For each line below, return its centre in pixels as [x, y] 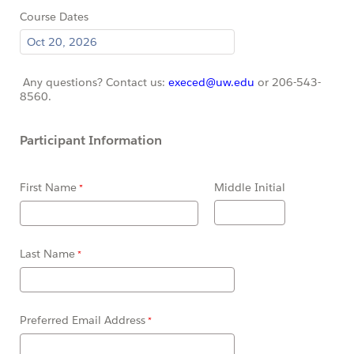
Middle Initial [250, 188]
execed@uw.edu [211, 82]
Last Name [47, 254]
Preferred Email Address [83, 320]
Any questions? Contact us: [94, 82]
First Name [48, 188]
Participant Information [91, 141]
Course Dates [54, 16]
